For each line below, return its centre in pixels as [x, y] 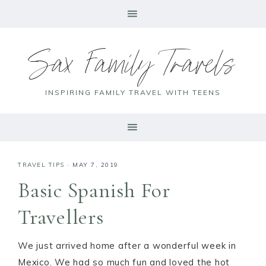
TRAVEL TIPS [41, 165]
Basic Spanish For [94, 190]
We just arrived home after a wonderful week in [127, 246]
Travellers [61, 217]
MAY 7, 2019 [96, 165]
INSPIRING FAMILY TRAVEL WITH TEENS [133, 92]
